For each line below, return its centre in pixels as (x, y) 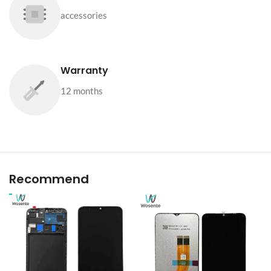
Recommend (49, 179)
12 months (82, 91)
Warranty (84, 71)
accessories (84, 15)
